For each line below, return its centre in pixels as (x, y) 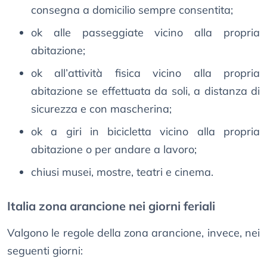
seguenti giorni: (45, 251)
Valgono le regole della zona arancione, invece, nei (133, 233)
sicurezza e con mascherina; (101, 109)
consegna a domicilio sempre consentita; (132, 10)
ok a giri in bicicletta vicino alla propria (145, 132)
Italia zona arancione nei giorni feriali (111, 206)
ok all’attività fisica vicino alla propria (145, 73)
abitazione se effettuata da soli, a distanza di (145, 91)
